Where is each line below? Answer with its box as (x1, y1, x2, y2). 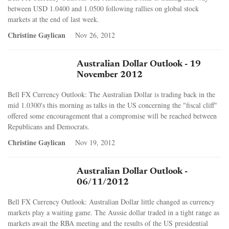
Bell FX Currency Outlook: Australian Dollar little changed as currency (8, 196, 215, 207)
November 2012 (77, 70, 143, 80)
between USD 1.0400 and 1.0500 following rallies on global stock (8, 3, 199, 13)
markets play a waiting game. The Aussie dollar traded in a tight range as (8, 207, 219, 217)
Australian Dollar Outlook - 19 (77, 59, 201, 69)
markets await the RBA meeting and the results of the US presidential (8, 218, 208, 228)
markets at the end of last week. (8, 14, 99, 24)
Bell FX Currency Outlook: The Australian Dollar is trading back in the (8, 89, 215, 99)
